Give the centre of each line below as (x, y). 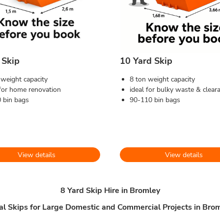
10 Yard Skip (146, 61)
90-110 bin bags (155, 100)
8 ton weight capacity (162, 79)
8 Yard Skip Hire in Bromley (110, 191)
